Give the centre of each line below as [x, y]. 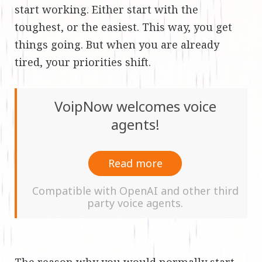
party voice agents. [135, 203]
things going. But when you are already [117, 44]
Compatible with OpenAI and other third [135, 190]
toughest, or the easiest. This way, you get [123, 27]
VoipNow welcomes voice [135, 106]
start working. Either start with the [106, 9]
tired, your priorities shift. [83, 62]
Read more [135, 163]
